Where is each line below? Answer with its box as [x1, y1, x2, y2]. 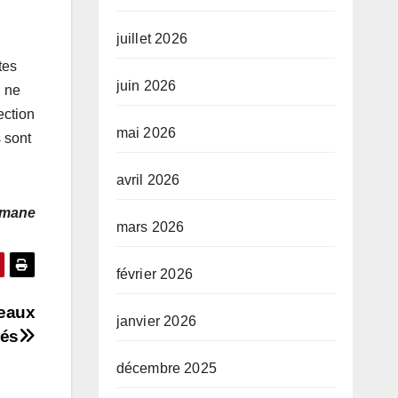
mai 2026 [115, 125, 177, 141]
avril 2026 [115, 172, 180, 188]
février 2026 [115, 267, 193, 283]
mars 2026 [115, 219, 185, 235]
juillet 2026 [115, 31, 187, 47]
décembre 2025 [115, 361, 218, 377]
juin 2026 [115, 78, 177, 94]
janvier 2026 [115, 314, 196, 330]
